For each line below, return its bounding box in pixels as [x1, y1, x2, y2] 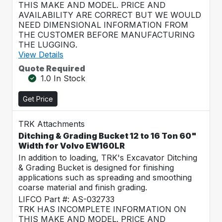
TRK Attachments [18, 119, 85, 129]
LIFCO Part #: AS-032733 [18, 194, 114, 204]
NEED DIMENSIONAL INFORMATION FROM [18, 20, 188, 30]
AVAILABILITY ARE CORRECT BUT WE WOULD [18, 10, 201, 20]
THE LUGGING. [18, 40, 77, 50]
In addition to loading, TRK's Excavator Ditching [18, 153, 197, 163]
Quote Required [18, 63, 85, 73]
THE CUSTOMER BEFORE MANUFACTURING [18, 30, 195, 40]
